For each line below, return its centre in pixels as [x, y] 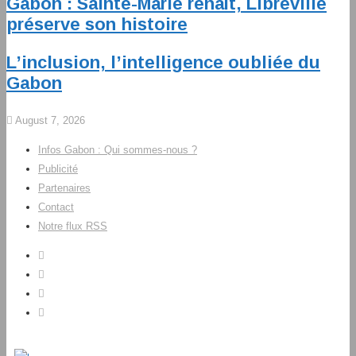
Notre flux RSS [73, 226]
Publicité [58, 169]
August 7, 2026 [49, 120]
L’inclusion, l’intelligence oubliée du [163, 62]
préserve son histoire [97, 24]
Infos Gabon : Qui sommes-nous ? [118, 150]
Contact [56, 207]
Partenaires [64, 188]
